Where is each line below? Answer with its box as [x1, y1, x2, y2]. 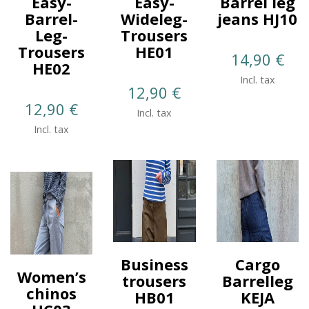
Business [120, 253, 188, 275]
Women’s [17, 266, 86, 287]
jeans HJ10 [217, 8, 298, 29]
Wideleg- [121, 8, 188, 29]
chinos [26, 282, 77, 303]
